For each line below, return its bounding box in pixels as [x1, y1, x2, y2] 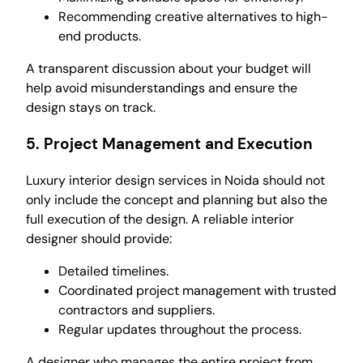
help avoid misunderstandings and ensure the [26, 79, 297, 97]
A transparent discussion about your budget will [26, 60, 311, 78]
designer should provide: [26, 229, 172, 247]
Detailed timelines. [58, 262, 169, 280]
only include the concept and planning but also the [26, 190, 327, 208]
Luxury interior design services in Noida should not [26, 171, 325, 189]
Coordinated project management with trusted [58, 281, 336, 299]
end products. [58, 28, 141, 45]
